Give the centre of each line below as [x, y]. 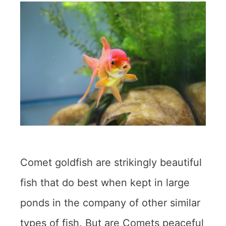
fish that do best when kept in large [105, 182]
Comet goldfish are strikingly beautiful [111, 162]
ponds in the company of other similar [110, 203]
